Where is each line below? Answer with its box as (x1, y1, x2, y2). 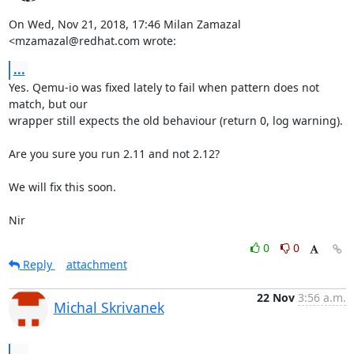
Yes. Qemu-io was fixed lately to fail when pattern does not (8, 79, 319, 95)
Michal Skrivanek (53, 297, 164, 317)
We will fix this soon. (8, 179, 116, 194)
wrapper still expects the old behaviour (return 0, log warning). (8, 112, 343, 128)
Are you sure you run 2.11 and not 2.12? (8, 145, 220, 161)
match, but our (8, 96, 88, 111)
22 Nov (256, 289, 295, 305)
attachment (66, 256, 127, 272)
